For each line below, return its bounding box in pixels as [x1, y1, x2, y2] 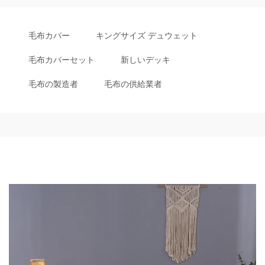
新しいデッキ [121, 54, 170, 65]
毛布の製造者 [28, 78, 78, 89]
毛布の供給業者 [104, 78, 162, 89]
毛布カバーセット [28, 54, 95, 65]
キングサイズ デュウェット [96, 30, 198, 41]
